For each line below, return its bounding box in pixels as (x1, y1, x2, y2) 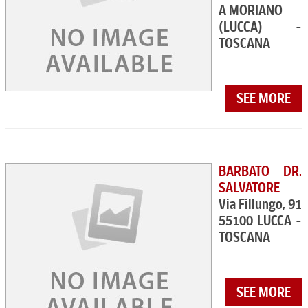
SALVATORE (219, 179, 280, 196)
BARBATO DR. (219, 163, 302, 179)
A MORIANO (219, 2, 283, 19)
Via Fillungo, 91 (219, 196, 302, 212)
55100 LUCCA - (219, 212, 302, 229)
